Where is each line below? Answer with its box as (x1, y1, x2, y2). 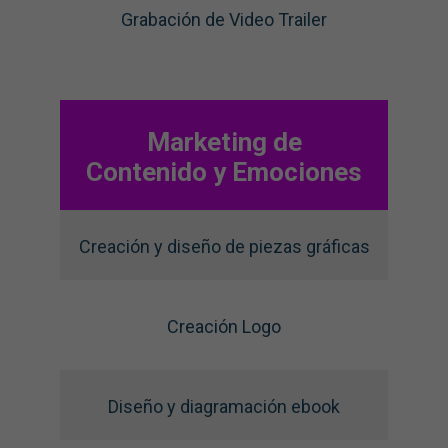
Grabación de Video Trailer (121, 9, 327, 31)
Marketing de (146, 126, 302, 157)
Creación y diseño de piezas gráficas (78, 236, 370, 258)
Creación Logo (167, 316, 281, 338)
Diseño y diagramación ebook (108, 396, 340, 418)
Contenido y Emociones (86, 156, 362, 187)
